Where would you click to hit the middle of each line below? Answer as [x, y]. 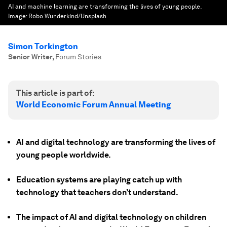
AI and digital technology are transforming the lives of [116, 142]
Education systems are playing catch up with [99, 180]
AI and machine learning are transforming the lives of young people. [105, 7]
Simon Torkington [43, 46]
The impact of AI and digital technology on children [111, 217]
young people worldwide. [64, 155]
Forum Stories [78, 57]
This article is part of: [55, 93]
